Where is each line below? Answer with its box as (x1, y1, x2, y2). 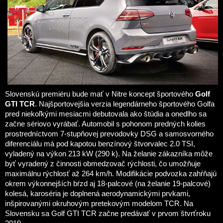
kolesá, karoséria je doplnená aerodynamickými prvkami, (5, 190, 190, 198)
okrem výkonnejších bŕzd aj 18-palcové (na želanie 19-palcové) (5, 180, 211, 188)
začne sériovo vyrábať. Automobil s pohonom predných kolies (5, 120, 206, 128)
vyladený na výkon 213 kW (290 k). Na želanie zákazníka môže (5, 150, 213, 158)
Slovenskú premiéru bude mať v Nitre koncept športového (5, 90, 195, 99)
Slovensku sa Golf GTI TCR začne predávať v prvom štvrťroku (5, 210, 211, 218)
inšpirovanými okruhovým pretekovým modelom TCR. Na (5, 200, 193, 208)
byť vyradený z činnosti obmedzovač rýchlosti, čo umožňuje (5, 160, 201, 168)
